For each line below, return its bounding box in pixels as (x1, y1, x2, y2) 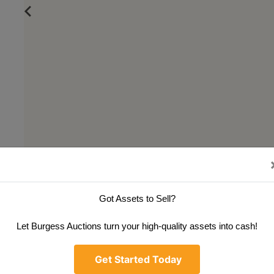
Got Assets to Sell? (98, 193, 176, 204)
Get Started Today (87, 253, 187, 265)
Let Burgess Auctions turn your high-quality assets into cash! (17, 221, 257, 231)
